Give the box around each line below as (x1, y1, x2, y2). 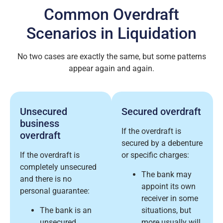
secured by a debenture (121, 138, 203, 148)
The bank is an (40, 205, 92, 215)
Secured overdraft (121, 106, 201, 118)
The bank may (141, 169, 192, 179)
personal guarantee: (20, 186, 90, 196)
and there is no (20, 174, 72, 184)
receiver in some (141, 193, 198, 203)
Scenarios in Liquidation (26, 23, 197, 43)
